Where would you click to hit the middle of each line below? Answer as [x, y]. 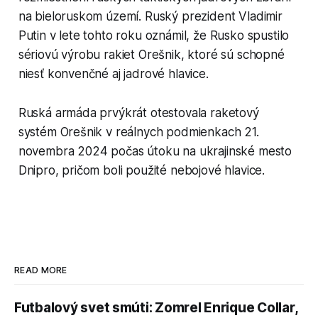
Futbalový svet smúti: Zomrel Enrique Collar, [156, 307]
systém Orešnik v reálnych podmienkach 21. [138, 132]
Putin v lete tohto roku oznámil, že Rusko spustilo [154, 35]
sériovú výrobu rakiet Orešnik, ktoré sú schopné [151, 54]
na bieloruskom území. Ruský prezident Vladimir [150, 16]
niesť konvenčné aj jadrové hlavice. [113, 73]
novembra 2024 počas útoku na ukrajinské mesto [155, 151]
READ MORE [41, 270]
